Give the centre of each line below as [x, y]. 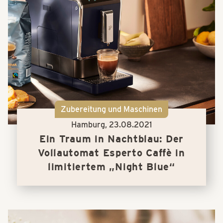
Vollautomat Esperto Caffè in [111, 153]
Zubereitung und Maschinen [111, 109]
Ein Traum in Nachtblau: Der [111, 139]
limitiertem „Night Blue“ [111, 167]
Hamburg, [90, 125]
